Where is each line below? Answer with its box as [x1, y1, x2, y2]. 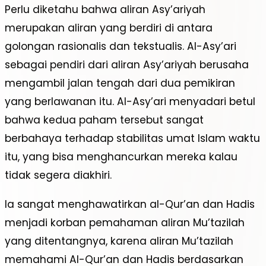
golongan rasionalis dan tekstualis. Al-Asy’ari [5, 39, 236, 54]
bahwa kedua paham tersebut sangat [5, 113, 204, 128]
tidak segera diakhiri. [5, 168, 112, 183]
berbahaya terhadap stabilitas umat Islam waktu [5, 131, 260, 146]
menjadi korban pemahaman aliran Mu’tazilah [5, 215, 245, 230]
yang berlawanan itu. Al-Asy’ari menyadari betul [5, 94, 255, 109]
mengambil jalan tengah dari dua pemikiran [5, 76, 235, 91]
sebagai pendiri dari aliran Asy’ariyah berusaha [5, 58, 249, 72]
